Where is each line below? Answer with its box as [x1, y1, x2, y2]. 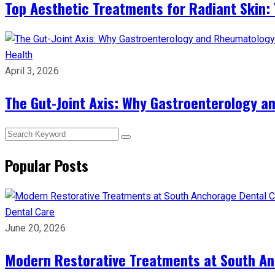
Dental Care [5, 206, 55, 218]
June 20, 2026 [5, 222, 66, 234]
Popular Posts [5, 153, 88, 176]
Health [5, 48, 33, 61]
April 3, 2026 [5, 64, 59, 77]
